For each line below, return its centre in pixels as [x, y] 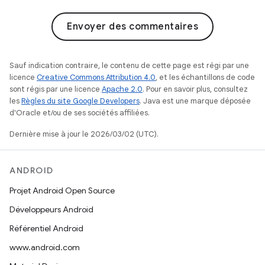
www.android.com [45, 247]
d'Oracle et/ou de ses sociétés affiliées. [80, 113]
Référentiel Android [46, 228]
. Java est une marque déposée [195, 101]
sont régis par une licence [56, 89]
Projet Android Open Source [62, 190]
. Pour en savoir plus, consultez [195, 89]
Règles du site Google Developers [80, 101]
